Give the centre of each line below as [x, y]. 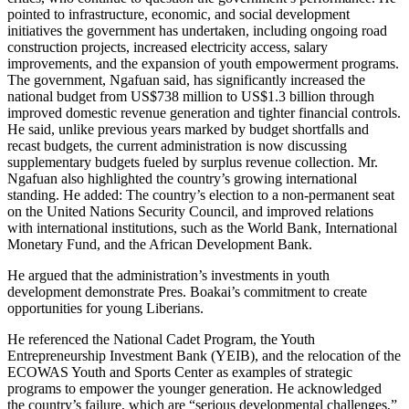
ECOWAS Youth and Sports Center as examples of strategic [180, 372]
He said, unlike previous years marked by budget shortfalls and [188, 129]
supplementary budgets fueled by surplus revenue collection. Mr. [193, 162]
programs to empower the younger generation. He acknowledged [194, 388]
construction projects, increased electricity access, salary [168, 47]
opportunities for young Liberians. [105, 308]
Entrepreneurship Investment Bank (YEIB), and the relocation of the [204, 355]
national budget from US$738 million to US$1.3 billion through [191, 96]
